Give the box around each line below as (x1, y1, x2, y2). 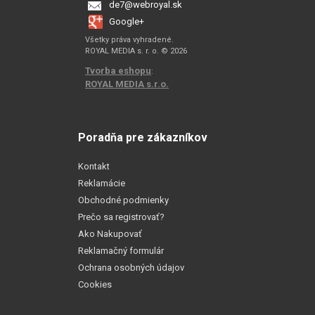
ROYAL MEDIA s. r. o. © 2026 (85, 46, 187, 56)
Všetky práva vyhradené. (85, 34, 174, 44)
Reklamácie (78, 178, 125, 189)
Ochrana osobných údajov (78, 262, 184, 274)
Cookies (78, 279, 112, 290)
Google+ (109, 15, 144, 27)
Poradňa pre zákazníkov (78, 131, 207, 145)
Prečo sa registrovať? (78, 212, 165, 223)
